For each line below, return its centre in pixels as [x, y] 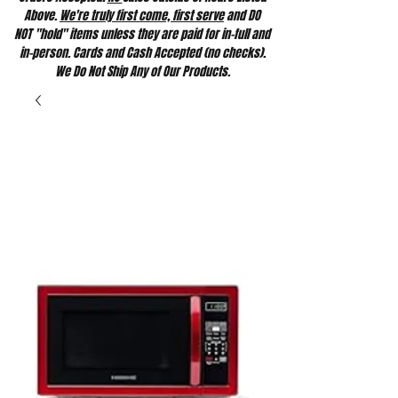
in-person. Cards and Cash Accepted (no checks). [142, 53]
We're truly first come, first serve [142, 16]
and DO [242, 16]
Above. [42, 16]
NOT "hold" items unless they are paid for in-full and [142, 34]
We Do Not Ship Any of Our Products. [142, 72]
